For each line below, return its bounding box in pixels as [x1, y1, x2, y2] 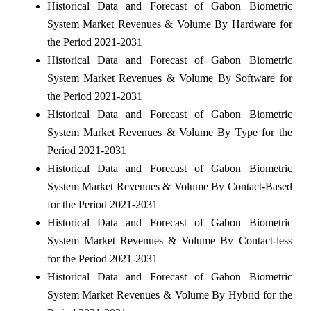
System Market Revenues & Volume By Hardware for [47, 17, 292, 30]
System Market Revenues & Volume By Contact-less [47, 234, 292, 246]
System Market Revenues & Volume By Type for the [47, 126, 292, 138]
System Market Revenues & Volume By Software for [47, 72, 292, 84]
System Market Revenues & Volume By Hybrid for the [47, 288, 292, 301]
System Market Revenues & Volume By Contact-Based [47, 180, 292, 192]
